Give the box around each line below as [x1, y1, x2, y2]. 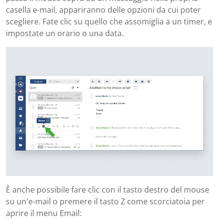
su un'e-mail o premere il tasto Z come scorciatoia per [6, 196, 205, 207]
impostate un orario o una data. [6, 27, 124, 39]
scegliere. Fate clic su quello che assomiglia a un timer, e [6, 16, 212, 27]
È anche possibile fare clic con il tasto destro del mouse [6, 184, 209, 196]
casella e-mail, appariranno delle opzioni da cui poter [6, 4, 201, 15]
